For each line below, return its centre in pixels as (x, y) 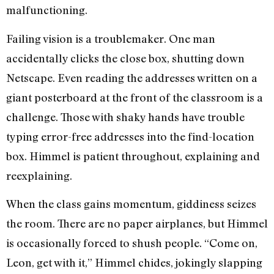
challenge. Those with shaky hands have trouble (125, 117)
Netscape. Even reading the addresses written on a (132, 77)
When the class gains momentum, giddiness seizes (131, 204)
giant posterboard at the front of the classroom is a (135, 97)
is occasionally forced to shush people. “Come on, (132, 243)
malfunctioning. (47, 10)
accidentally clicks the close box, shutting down (125, 58)
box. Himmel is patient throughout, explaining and (133, 156)
